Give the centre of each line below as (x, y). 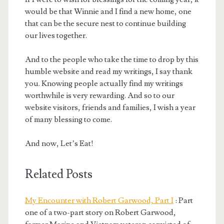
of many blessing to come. (68, 120)
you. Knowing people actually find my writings (104, 84)
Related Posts (58, 174)
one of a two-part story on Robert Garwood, (100, 213)
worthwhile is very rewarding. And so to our (99, 96)
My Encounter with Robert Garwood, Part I (99, 201)
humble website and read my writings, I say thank (108, 72)
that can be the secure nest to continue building (105, 24)
